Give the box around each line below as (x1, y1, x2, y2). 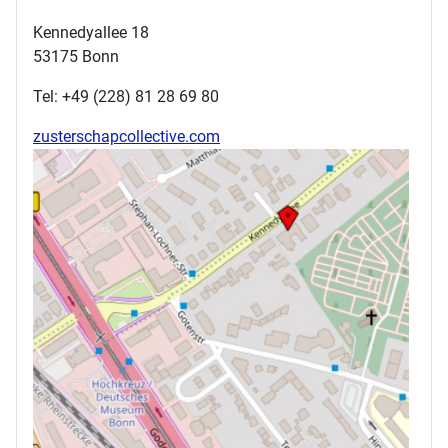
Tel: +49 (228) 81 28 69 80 (33, 87, 219, 107)
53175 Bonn (33, 47, 119, 67)
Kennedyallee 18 (33, 23, 149, 43)
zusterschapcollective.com (33, 127, 220, 147)
